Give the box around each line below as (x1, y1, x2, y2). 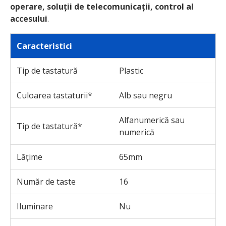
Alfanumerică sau (119, 114, 185, 126)
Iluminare (17, 200, 53, 212)
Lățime (17, 151, 42, 162)
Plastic (119, 65, 143, 76)
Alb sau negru (119, 89, 172, 101)
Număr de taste (17, 176, 76, 187)
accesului (10, 13, 47, 24)
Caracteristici (17, 40, 72, 51)
